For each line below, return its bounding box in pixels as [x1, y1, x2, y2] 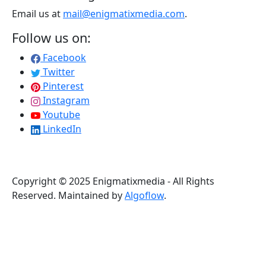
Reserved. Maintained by [12, 188, 125, 202]
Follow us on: [12, 28, 91, 46]
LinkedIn [43, 122, 81, 135]
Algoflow [125, 188, 164, 202]
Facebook [43, 50, 86, 64]
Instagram [43, 93, 90, 107]
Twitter [43, 65, 75, 78]
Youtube [43, 107, 80, 121]
